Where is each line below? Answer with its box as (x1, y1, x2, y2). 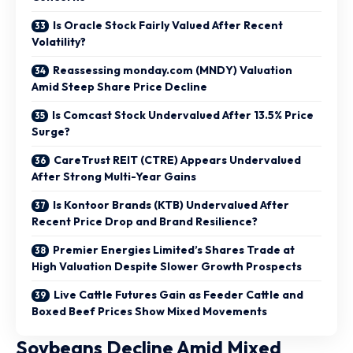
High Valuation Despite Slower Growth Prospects (32, 258, 302, 273)
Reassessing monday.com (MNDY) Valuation (53, 62, 292, 77)
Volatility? (32, 34, 86, 49)
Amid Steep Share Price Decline (32, 79, 207, 94)
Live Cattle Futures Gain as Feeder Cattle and (54, 287, 303, 302)
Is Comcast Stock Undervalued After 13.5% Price (52, 107, 314, 122)
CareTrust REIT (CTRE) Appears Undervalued (54, 152, 301, 167)
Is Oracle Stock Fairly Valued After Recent (53, 17, 283, 32)
